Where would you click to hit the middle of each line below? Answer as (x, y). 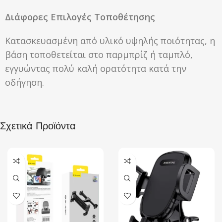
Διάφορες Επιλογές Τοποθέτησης (80, 17)
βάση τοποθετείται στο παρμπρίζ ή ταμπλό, (99, 54)
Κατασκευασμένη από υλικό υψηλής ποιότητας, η (110, 40)
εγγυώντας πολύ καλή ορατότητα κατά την (96, 68)
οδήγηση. (25, 82)
